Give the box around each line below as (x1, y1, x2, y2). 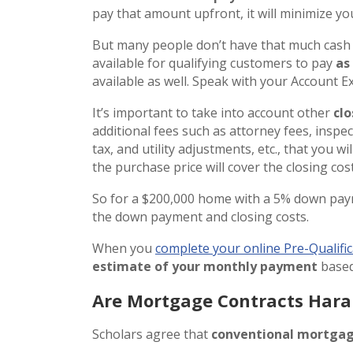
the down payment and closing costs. (92, 207, 309, 225)
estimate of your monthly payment (92, 257, 318, 275)
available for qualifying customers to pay (92, 54, 336, 72)
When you (92, 239, 155, 257)
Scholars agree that (92, 325, 211, 343)
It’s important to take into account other (92, 103, 333, 121)
